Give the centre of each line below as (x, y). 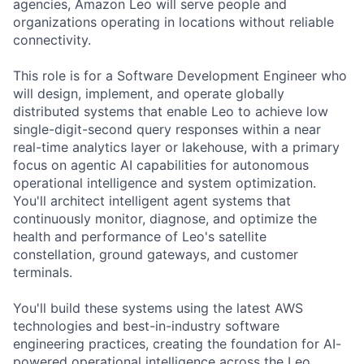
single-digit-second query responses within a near (167, 129)
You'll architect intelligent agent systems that (152, 200)
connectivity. (52, 39)
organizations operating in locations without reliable (173, 22)
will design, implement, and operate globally (149, 93)
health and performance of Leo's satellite (140, 236)
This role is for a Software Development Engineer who (180, 75)
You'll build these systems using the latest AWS (158, 308)
